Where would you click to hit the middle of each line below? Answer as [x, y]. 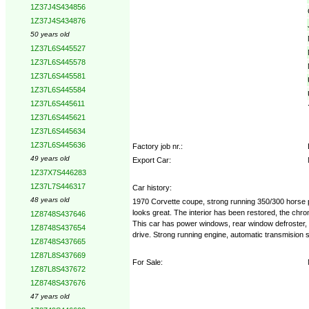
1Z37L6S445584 [58, 90]
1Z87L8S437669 [58, 255]
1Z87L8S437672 [58, 269]
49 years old [50, 158]
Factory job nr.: [158, 146]
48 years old [50, 200]
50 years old [50, 34]
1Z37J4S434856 [58, 7]
